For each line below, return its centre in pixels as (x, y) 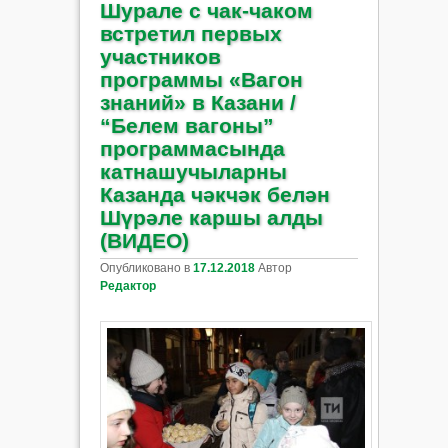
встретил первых (190, 33)
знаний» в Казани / (197, 102)
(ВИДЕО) (144, 240)
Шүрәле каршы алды (211, 217)
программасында (192, 148)
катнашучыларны (193, 171)
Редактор (127, 286)
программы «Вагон (201, 79)
